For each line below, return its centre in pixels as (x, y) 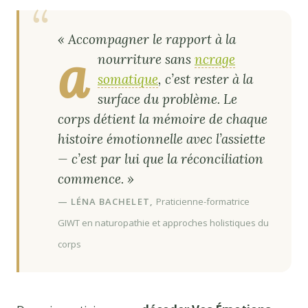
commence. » (96, 178)
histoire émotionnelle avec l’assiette (162, 139)
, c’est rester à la (206, 79)
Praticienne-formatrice (202, 201)
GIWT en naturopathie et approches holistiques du (163, 222)
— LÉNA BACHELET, (107, 201)
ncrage (215, 59)
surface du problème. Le (167, 99)
